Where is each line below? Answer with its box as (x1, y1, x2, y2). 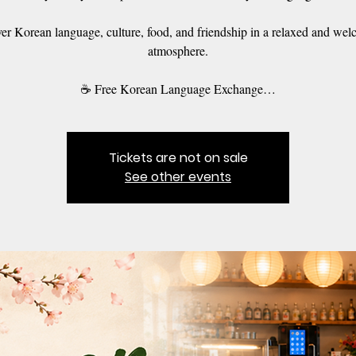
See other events (125, 167, 231, 186)
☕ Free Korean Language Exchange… (80, 79, 276, 97)
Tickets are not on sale (108, 148, 248, 167)
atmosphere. (148, 41, 208, 59)
